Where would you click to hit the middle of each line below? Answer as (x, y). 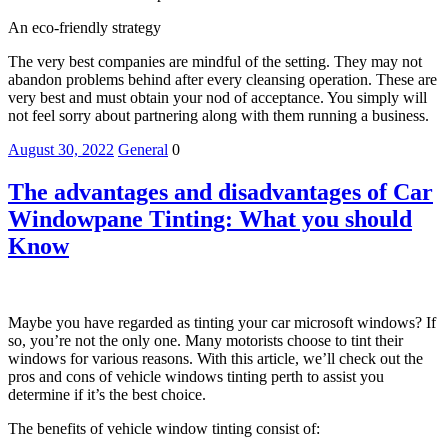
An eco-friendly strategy (84, 27)
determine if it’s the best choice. (107, 394)
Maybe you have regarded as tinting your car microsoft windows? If (222, 322)
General (143, 149)
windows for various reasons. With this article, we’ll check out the (215, 358)
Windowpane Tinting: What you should (210, 218)
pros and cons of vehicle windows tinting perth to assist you (196, 376)
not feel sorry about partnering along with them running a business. (218, 115)
